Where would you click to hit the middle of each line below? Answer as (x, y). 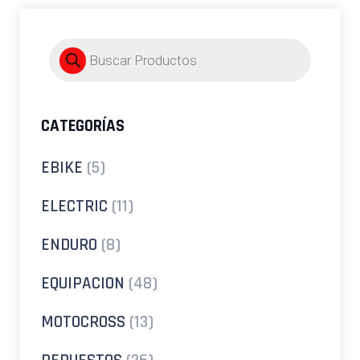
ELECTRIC (74, 206)
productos (81, 69)
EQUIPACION (83, 283)
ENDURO (69, 244)
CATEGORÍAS (83, 125)
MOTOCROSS (83, 321)
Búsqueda (79, 43)
